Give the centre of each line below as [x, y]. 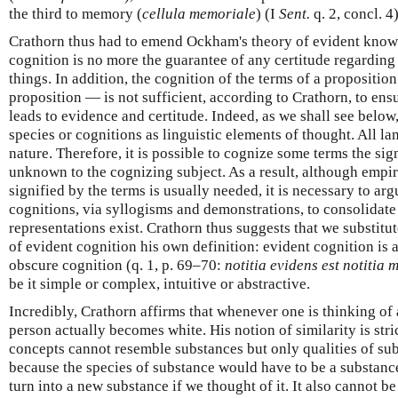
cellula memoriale [199, 13]
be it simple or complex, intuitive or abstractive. [159, 283]
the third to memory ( [76, 13]
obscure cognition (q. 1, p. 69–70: [117, 265]
